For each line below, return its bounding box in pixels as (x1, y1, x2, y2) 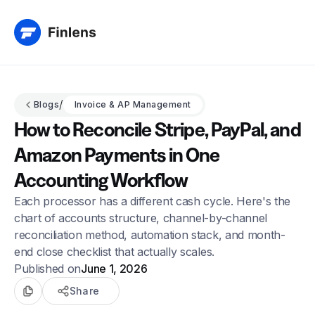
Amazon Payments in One (14, 143, 220, 167)
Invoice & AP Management (74, 99, 191, 110)
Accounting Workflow (14, 168, 188, 192)
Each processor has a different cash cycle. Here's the (14, 194, 291, 208)
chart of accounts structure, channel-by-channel (14, 211, 267, 225)
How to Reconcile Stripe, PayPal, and (14, 117, 301, 141)
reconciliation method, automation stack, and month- (14, 228, 285, 242)
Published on (14, 262, 82, 276)
